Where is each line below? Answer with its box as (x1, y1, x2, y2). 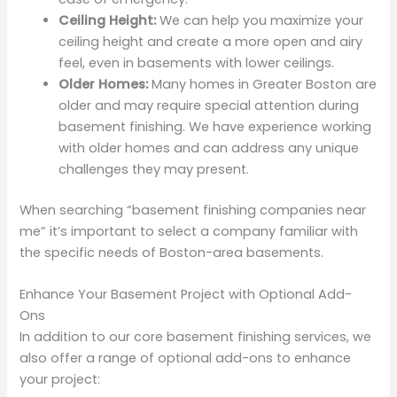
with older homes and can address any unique (58, 139, 360, 158)
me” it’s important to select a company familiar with (19, 222, 359, 240)
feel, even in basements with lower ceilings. (58, 54, 335, 73)
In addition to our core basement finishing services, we (19, 328, 372, 346)
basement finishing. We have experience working (58, 118, 372, 136)
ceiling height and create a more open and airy (58, 33, 363, 51)
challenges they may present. (58, 160, 250, 179)
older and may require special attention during (58, 97, 360, 115)
